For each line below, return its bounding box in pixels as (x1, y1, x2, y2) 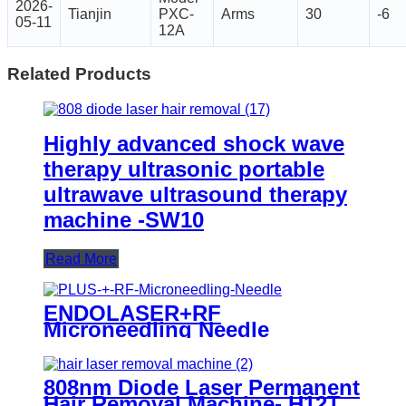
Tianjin (68, 6, 111, 23)
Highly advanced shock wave (43, 130, 344, 156)
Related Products (7, 64, 151, 84)
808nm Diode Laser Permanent (43, 374, 360, 400)
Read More (45, 250, 117, 266)
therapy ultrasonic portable (43, 156, 324, 181)
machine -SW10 (43, 207, 204, 232)
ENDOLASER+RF (43, 300, 221, 325)
